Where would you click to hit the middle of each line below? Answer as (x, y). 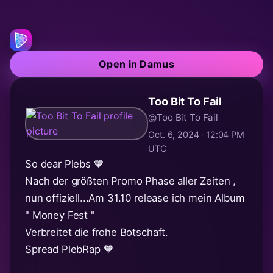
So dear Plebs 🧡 (65, 164)
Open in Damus (136, 64)
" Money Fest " (60, 215)
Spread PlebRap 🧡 (69, 249)
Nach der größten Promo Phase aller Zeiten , (131, 181)
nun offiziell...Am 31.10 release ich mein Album (135, 198)
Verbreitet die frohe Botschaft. (97, 232)
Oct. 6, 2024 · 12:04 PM (196, 134)
